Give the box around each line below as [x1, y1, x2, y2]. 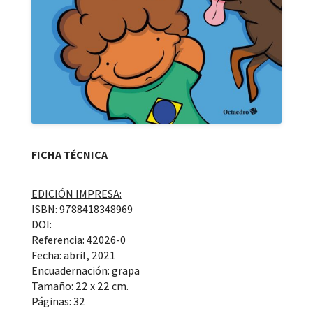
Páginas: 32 [31, 294, 85, 310]
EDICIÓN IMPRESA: [31, 187, 122, 202]
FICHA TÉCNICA [31, 147, 108, 163]
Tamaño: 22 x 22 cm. [31, 279, 129, 294]
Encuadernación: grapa [31, 263, 140, 279]
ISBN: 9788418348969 [31, 202, 133, 217]
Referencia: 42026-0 [31, 233, 126, 248]
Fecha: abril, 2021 [31, 248, 115, 263]
